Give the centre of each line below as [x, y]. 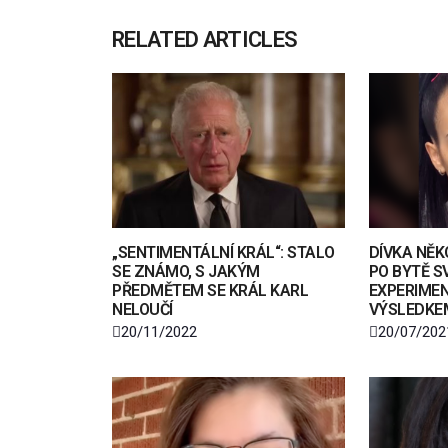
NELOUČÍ [142, 309]
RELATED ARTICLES [205, 40]
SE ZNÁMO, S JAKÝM [186, 271]
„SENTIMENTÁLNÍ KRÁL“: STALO [223, 252]
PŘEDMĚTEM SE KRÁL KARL [210, 290]
